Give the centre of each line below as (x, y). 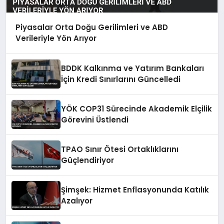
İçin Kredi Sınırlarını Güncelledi (121, 79)
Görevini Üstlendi (95, 120)
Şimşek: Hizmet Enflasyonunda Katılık (135, 190)
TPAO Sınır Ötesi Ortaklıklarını (120, 149)
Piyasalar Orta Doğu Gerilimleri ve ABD (91, 27)
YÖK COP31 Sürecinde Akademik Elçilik (137, 109)
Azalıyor (77, 201)
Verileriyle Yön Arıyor (56, 38)
